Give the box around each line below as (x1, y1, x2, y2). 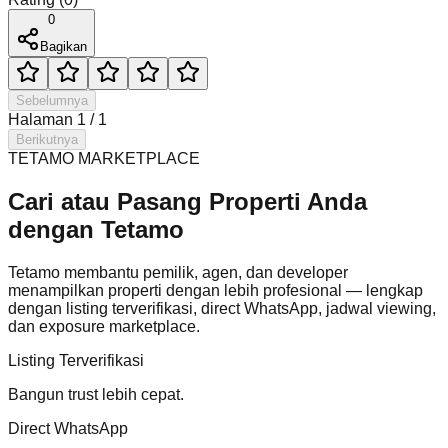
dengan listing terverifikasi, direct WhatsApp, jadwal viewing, (8, 300, 436, 318)
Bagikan (40, 39, 87, 55)
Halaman (8, 111, 73, 129)
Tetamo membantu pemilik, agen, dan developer (8, 264, 348, 282)
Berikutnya (16, 132, 78, 148)
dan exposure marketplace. (8, 318, 200, 336)
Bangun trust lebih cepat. (8, 386, 184, 404)
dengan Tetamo (8, 216, 184, 244)
